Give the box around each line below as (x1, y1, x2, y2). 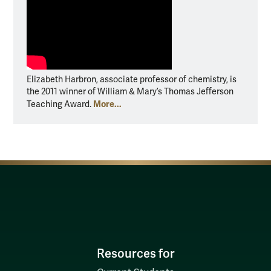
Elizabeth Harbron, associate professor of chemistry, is (27, 74, 237, 85)
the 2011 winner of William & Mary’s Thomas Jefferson (27, 86, 233, 97)
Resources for (96, 246, 175, 261)
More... (93, 98, 122, 109)
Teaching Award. (27, 99, 93, 109)
